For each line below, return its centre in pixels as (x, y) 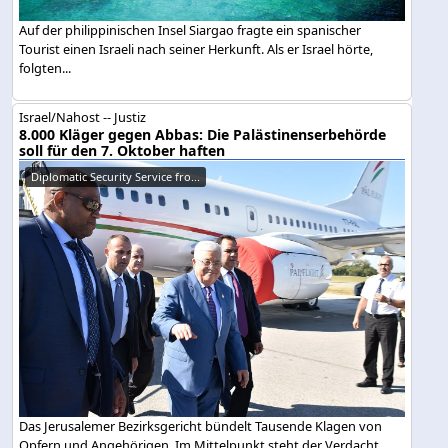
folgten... (45, 67)
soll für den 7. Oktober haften (122, 150)
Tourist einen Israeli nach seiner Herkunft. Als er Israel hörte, (196, 48)
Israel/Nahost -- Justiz (83, 116)
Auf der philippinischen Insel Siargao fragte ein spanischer (190, 29)
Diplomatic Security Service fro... (116, 176)
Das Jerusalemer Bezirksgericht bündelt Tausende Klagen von (201, 426)
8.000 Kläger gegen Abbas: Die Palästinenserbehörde (203, 134)
